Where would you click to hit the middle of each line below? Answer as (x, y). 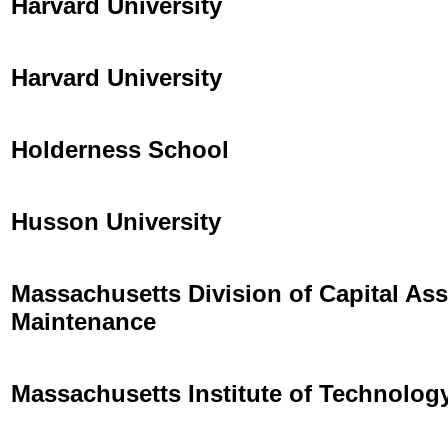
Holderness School (120, 149)
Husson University (116, 221)
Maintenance (83, 321)
